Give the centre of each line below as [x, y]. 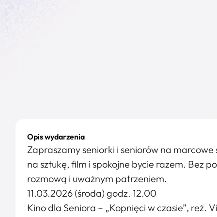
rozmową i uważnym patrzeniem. [97, 178]
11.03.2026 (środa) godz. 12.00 [92, 193]
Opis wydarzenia [56, 137]
